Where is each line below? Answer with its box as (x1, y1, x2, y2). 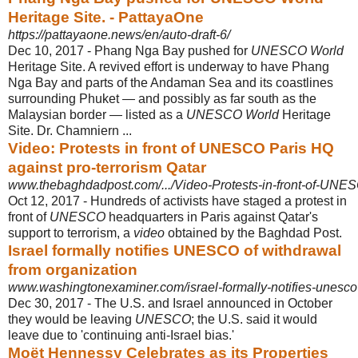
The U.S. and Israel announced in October (94, 296, 332, 310)
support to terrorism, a (8, 225, 133, 240)
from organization (8, 261, 137, 278)
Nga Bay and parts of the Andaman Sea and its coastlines (8, 75, 333, 89)
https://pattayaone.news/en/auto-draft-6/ (8, 27, 230, 42)
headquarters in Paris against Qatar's (105, 209, 318, 224)
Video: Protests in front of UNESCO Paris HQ (8, 139, 334, 157)
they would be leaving (8, 312, 135, 326)
